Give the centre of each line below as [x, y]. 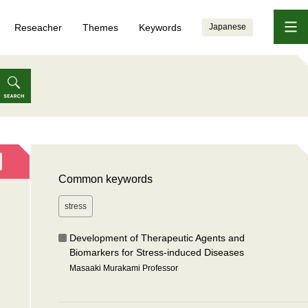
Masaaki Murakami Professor [124, 268]
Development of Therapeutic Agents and [157, 238]
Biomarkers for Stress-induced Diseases [157, 252]
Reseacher [38, 27]
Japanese [228, 27]
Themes [100, 27]
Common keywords [106, 179]
